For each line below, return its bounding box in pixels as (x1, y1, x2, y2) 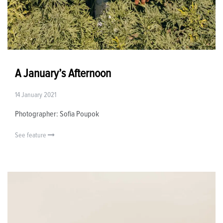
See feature (15, 132, 48, 139)
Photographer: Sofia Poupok (15, 110, 99, 118)
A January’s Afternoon (15, 68, 111, 80)
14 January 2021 (15, 92, 56, 99)
